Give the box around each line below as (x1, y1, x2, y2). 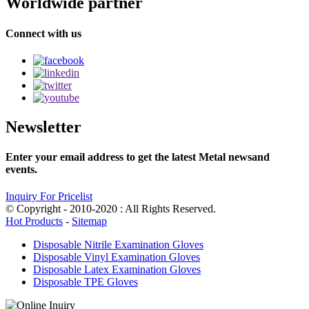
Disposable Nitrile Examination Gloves (33, 239, 203, 251)
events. (6, 163, 37, 176)
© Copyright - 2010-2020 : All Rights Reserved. (6, 203, 216, 215)
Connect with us (6, 27, 81, 39)
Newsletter (6, 117, 81, 136)
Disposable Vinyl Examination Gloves (33, 251, 200, 263)
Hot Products (6, 215, 63, 228)
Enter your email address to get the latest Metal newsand (6, 151, 270, 163)
